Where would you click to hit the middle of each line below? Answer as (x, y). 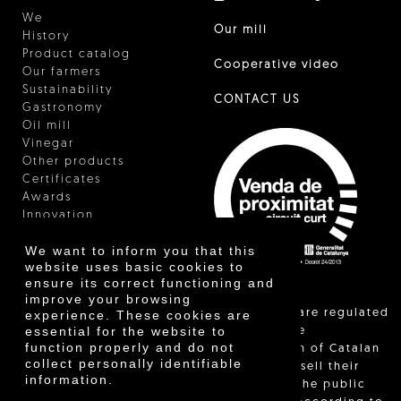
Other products (73, 161)
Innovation (58, 215)
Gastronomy (63, 107)
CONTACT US (257, 99)
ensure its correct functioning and (150, 283)
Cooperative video (277, 64)
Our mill (241, 30)
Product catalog (77, 54)
